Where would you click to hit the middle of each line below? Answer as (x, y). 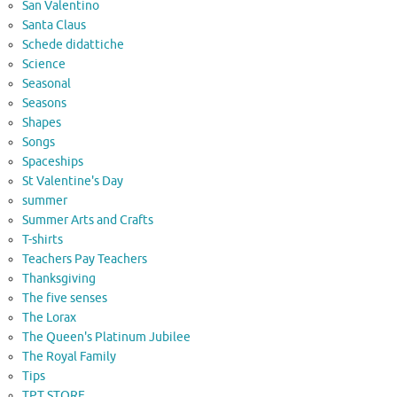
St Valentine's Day (73, 182)
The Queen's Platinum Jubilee (106, 338)
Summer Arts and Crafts (88, 221)
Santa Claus (54, 26)
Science (44, 65)
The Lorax (49, 318)
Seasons (44, 104)
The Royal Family (69, 357)
